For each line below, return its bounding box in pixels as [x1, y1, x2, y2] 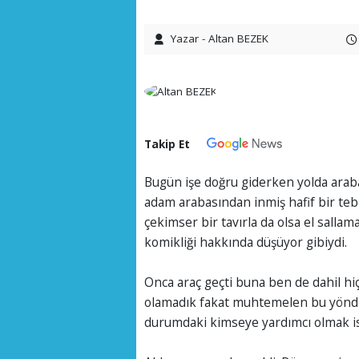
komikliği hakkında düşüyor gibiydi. [143, 233, 347, 252]
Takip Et [143, 136, 190, 151]
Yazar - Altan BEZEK [170, 30, 268, 46]
